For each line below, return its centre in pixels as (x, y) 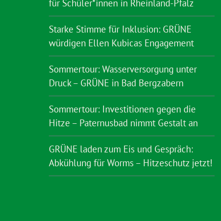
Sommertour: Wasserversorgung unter (123, 69)
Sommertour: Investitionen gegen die (122, 109)
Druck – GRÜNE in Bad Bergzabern (116, 83)
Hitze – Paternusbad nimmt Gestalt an (123, 123)
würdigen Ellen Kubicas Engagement (123, 43)
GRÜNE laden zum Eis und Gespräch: (121, 149)
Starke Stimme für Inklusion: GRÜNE (120, 29)
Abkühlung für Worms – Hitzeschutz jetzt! (131, 163)
